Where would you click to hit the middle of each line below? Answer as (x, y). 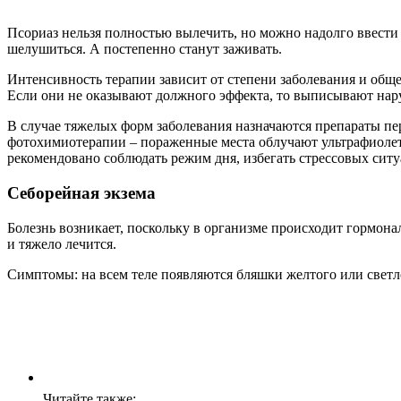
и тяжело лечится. (62, 243)
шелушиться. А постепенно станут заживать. (145, 49)
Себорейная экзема (81, 193)
